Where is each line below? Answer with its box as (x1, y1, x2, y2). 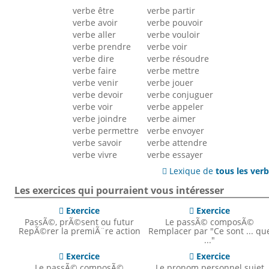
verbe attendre (147, 137, 208, 149)
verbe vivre (73, 149, 118, 161)
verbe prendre (73, 41, 131, 53)
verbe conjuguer (147, 89, 214, 101)
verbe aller (73, 29, 116, 41)
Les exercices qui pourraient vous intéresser (14, 184, 224, 198)
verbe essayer (147, 149, 204, 161)
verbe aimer (147, 113, 196, 125)
